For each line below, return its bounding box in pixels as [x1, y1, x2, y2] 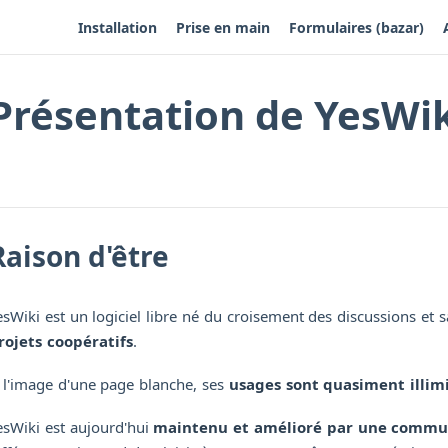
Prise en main [175, 17, 270, 37]
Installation [77, 17, 157, 37]
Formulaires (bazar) [288, 17, 424, 37]
